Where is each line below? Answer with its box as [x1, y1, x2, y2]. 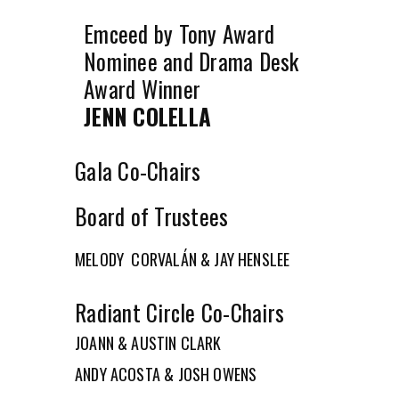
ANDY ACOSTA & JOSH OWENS [75, 362, 257, 386]
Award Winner [84, 71, 200, 105]
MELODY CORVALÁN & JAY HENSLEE [75, 247, 290, 271]
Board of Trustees [75, 199, 229, 232]
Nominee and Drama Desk [84, 44, 299, 77]
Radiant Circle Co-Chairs [75, 295, 284, 329]
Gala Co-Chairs [75, 153, 201, 187]
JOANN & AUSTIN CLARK [75, 330, 222, 354]
